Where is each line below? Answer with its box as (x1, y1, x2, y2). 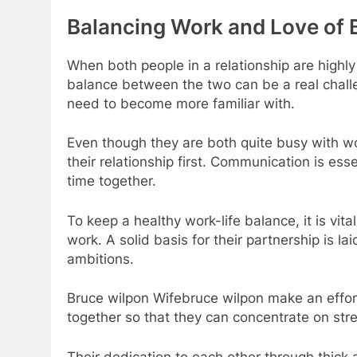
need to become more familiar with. (67, 95, 295, 112)
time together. (67, 173, 156, 190)
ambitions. (67, 250, 134, 267)
